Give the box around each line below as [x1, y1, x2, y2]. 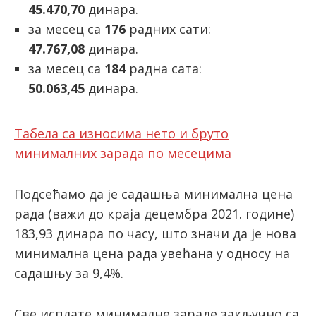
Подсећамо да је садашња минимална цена [14, 186, 293, 202]
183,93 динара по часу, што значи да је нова [14, 225, 296, 242]
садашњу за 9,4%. [14, 265, 123, 281]
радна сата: [126, 60, 202, 77]
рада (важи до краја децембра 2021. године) [14, 205, 294, 222]
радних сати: [126, 20, 211, 37]
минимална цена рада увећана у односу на [14, 245, 290, 262]
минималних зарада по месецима [14, 145, 231, 162]
